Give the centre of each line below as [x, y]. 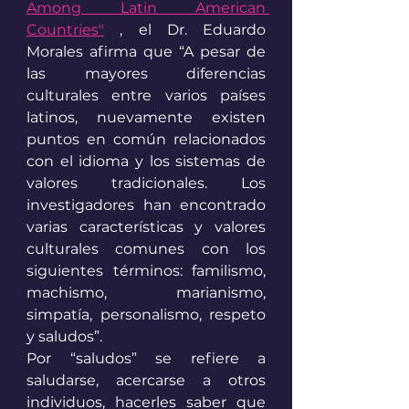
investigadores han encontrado [146, 205]
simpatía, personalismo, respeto [146, 315]
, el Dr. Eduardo [185, 30]
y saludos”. [64, 337]
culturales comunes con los [146, 249]
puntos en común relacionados [146, 140]
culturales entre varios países [146, 96]
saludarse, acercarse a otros [146, 381]
